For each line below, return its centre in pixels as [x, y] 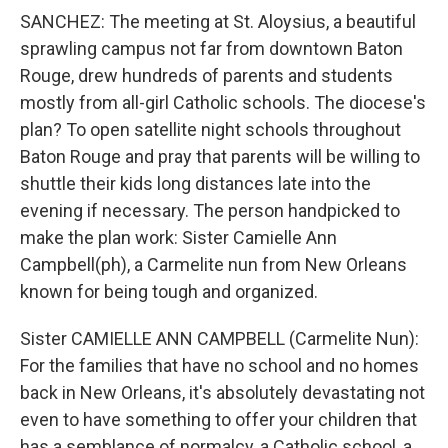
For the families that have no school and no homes [219, 365]
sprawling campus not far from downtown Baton [211, 48]
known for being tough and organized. [169, 291]
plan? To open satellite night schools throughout [210, 129]
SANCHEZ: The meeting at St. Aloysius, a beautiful [218, 21]
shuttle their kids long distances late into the [195, 183]
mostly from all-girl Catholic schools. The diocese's [223, 102]
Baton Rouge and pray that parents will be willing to [220, 156]
